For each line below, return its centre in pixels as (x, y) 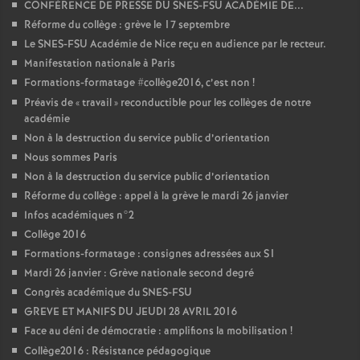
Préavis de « (52, 104)
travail (97, 104)
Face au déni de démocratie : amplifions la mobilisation (156, 332)
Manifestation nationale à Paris (100, 64)
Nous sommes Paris (71, 158)
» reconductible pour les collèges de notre (213, 104)
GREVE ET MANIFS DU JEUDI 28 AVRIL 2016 (131, 313)
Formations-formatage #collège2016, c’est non (137, 84)
